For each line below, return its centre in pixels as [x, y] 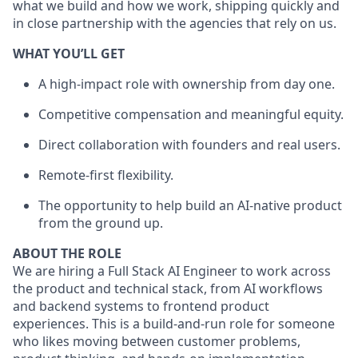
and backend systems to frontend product [141, 306]
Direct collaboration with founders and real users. [189, 144]
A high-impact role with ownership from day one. [187, 84]
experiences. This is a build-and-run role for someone [174, 323]
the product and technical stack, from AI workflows [168, 288]
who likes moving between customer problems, [157, 341]
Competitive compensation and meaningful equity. [191, 114]
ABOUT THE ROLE [67, 253]
